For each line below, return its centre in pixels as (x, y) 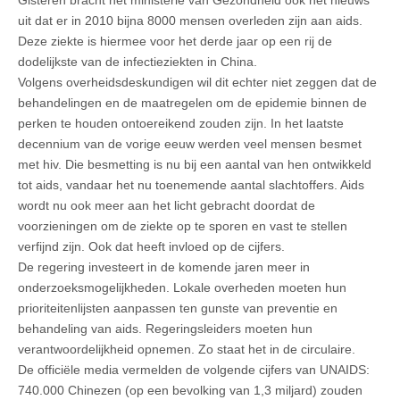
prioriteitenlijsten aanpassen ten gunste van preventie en (178, 308)
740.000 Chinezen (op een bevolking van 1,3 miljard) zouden (190, 390)
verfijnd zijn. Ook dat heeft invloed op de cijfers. (151, 246)
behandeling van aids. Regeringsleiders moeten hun (165, 328)
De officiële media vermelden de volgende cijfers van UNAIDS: (194, 369)
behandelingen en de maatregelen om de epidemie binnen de (192, 102)
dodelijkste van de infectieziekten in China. (137, 61)
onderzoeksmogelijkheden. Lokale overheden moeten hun (182, 287)
